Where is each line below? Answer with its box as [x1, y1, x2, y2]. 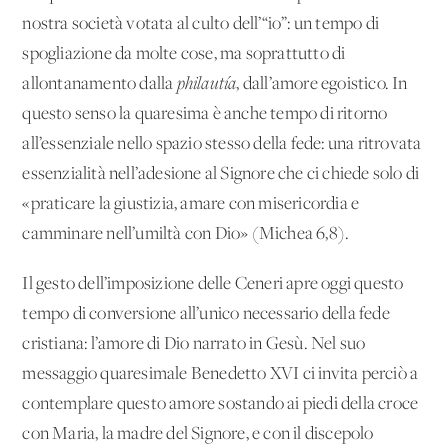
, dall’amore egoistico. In [236, 74, 408, 94]
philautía [176, 74, 237, 94]
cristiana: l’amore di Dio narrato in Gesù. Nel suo [22, 334, 366, 354]
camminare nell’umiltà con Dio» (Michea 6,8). [22, 224, 350, 244]
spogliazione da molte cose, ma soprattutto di [22, 44, 346, 64]
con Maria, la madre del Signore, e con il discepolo [22, 424, 374, 444]
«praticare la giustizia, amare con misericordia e [22, 194, 360, 214]
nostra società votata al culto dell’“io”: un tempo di [22, 14, 380, 34]
